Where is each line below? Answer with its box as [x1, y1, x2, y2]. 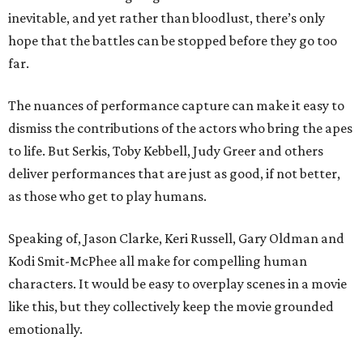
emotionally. [8, 321, 83, 337]
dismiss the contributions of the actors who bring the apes [8, 120, 352, 136]
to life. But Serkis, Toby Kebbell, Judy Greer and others [8, 143, 323, 159]
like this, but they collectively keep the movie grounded [8, 298, 334, 314]
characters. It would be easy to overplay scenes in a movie [8, 275, 347, 292]
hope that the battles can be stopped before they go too [8, 32, 337, 49]
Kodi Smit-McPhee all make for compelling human [8, 253, 307, 269]
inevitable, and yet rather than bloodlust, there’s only [8, 10, 325, 26]
